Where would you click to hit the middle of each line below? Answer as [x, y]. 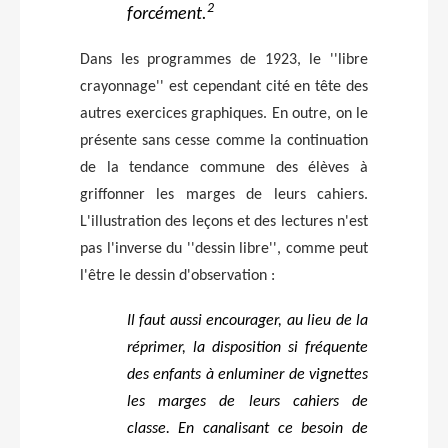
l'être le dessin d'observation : [177, 275]
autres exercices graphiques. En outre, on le [224, 113]
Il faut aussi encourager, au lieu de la [247, 320]
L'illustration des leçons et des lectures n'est [224, 221]
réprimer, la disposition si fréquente [247, 347]
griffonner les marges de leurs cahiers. [224, 194]
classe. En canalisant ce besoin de [247, 428]
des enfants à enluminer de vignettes [247, 374]
